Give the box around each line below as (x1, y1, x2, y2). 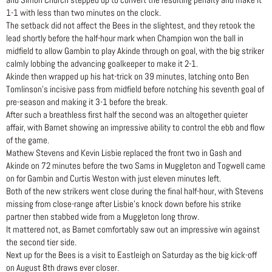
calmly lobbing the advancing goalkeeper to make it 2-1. (6, 58, 198, 69)
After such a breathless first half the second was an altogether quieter (6, 109, 248, 120)
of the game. (6, 135, 49, 146)
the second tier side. (6, 237, 76, 248)
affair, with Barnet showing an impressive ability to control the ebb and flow (6, 122, 265, 133)
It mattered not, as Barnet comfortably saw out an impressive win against (6, 224, 260, 235)
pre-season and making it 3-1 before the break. (6, 97, 168, 107)
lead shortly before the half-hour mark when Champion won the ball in (6, 33, 243, 44)
